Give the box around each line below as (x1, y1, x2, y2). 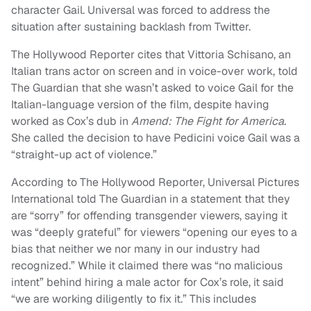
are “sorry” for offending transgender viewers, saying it (11, 208, 287, 223)
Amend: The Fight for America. (131, 113, 286, 128)
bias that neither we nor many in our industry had (11, 241, 260, 256)
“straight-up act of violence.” (11, 146, 157, 162)
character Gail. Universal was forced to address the (11, 2, 270, 17)
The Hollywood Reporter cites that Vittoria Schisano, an (11, 47, 291, 62)
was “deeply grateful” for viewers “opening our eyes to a (11, 224, 297, 239)
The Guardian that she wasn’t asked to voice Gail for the (11, 80, 294, 95)
